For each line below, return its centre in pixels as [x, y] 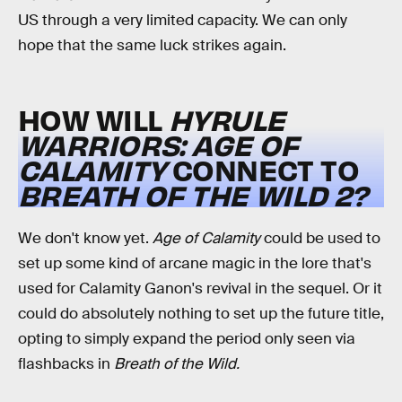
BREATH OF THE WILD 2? [193, 194]
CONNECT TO [266, 169]
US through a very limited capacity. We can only [183, 21]
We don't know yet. [85, 239]
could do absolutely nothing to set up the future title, [201, 314]
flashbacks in [66, 364]
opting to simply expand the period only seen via [187, 339]
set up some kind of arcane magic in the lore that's [195, 264]
